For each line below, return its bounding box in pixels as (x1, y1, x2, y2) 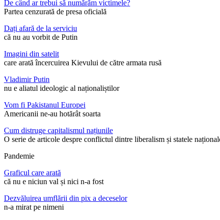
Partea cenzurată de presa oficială (4, 7, 107, 16)
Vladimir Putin (4, 75, 50, 84)
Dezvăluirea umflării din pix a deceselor (4, 194, 127, 203)
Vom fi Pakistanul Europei (4, 101, 85, 110)
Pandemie (4, 152, 34, 161)
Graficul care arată (4, 168, 61, 177)
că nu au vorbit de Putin (4, 33, 78, 42)
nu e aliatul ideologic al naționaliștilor (4, 84, 119, 93)
